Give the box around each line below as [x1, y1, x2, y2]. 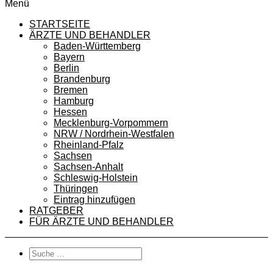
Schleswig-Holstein [54, 172, 138, 183]
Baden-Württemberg [54, 41, 141, 51]
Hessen [54, 107, 87, 117]
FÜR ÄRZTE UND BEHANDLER [29, 216, 174, 227]
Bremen [54, 85, 88, 95]
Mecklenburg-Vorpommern [54, 118, 168, 128]
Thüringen [54, 183, 98, 194]
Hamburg [54, 96, 94, 106]
